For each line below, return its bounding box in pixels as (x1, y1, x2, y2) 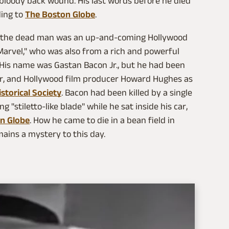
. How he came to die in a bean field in (30, 114, 175, 125)
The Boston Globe (25, 9, 95, 19)
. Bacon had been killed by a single (61, 87, 192, 98)
